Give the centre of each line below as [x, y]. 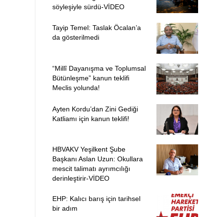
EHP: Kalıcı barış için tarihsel [96, 199]
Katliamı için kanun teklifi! [91, 118]
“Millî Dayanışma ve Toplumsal [99, 68]
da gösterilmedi [76, 38]
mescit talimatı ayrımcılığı [91, 169]
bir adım [65, 209]
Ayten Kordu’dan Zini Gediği [95, 109]
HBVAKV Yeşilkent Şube [89, 149]
